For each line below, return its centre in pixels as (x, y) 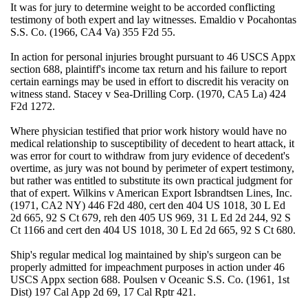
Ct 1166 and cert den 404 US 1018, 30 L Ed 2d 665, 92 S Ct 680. (153, 230)
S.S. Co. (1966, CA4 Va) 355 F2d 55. (92, 32)
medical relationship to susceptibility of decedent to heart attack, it (152, 144)
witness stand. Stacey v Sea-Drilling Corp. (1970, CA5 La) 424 (148, 94)
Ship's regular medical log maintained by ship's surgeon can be (145, 255)
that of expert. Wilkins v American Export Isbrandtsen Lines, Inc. (151, 193)
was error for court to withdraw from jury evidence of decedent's (150, 156)
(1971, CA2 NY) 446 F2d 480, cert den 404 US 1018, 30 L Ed (147, 206)
